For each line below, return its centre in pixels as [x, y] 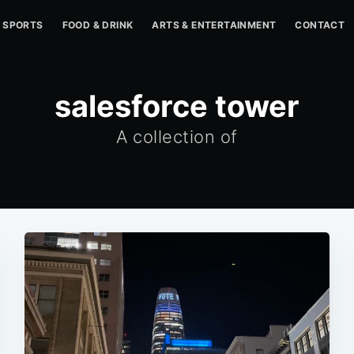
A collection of [177, 137]
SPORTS [23, 25]
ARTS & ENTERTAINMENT [214, 25]
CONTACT [320, 25]
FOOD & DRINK [98, 25]
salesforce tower [177, 106]
